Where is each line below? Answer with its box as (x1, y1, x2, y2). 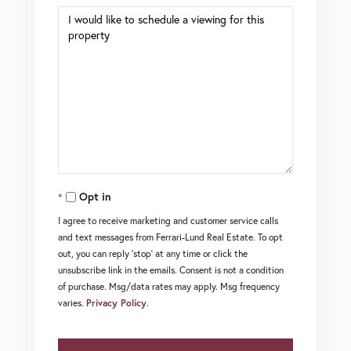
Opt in (79, 190, 111, 204)
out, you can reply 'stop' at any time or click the (58, 248, 248, 260)
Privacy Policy (86, 297, 147, 309)
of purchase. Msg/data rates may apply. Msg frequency (58, 280, 280, 293)
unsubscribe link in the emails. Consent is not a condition (58, 264, 284, 277)
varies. (58, 297, 86, 309)
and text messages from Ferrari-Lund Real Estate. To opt (58, 231, 283, 244)
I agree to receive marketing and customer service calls (58, 215, 278, 227)
